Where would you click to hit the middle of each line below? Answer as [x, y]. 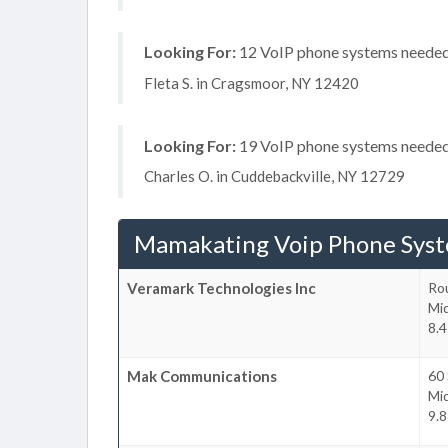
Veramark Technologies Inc [221, 287]
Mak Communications [202, 375]
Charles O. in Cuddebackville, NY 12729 [274, 176]
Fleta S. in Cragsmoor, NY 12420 [251, 82]
